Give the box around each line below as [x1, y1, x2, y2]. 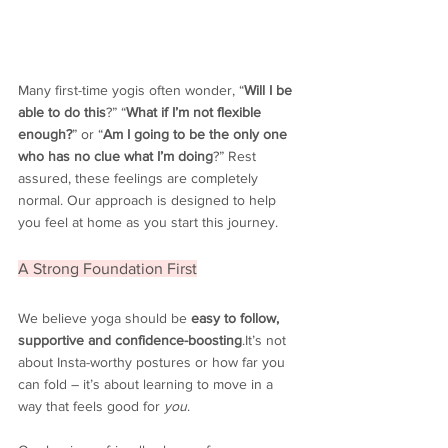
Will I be [244, 82, 296, 99]
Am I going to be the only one [103, 126, 291, 143]
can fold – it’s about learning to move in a [18, 376, 277, 393]
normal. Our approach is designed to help [18, 192, 280, 209]
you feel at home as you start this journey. [18, 214, 278, 231]
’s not [252, 332, 290, 349]
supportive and [18, 332, 115, 349]
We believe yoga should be [18, 310, 191, 327]
